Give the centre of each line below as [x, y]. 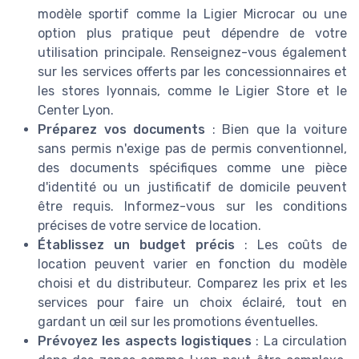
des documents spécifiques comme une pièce [192, 168]
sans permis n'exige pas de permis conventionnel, [192, 149]
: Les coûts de [291, 245]
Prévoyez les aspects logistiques [145, 341]
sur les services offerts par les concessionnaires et [192, 72]
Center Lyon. [76, 111]
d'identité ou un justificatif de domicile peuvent [192, 188]
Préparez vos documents [122, 130]
